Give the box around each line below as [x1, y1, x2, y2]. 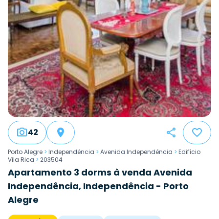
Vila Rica [8, 155, 34, 164]
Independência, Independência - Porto [8, 180, 189, 193]
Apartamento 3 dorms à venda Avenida [8, 166, 192, 179]
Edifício [178, 148, 200, 156]
